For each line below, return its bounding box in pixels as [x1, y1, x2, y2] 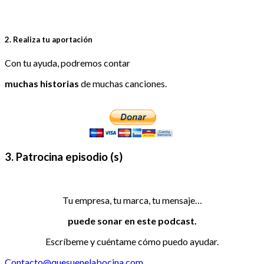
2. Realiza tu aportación [5, 34, 93, 44]
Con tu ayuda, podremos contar [5, 57, 130, 69]
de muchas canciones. [79, 78, 167, 90]
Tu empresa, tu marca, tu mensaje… [62, 194, 202, 206]
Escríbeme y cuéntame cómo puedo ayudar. [45, 236, 219, 247]
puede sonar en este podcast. [67, 215, 197, 227]
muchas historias [5, 78, 79, 90]
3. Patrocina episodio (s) [5, 150, 123, 163]
